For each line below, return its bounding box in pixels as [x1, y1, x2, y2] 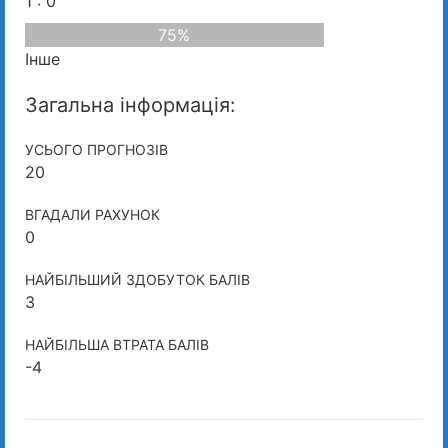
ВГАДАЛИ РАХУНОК [25, 205, 160, 223]
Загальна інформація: [25, 92, 236, 117]
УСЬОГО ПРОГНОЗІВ [25, 140, 168, 158]
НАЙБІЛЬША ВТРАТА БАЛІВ [25, 335, 209, 353]
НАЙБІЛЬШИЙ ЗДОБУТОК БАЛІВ [25, 270, 250, 288]
